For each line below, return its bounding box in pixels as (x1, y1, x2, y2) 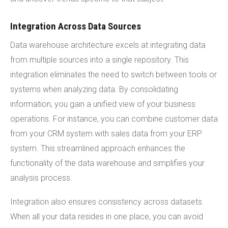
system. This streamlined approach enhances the (10, 143, 185, 153)
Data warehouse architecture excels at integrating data (10, 40, 206, 50)
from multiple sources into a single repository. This (10, 54, 189, 65)
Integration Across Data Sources (10, 20, 141, 32)
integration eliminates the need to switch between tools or (10, 69, 217, 79)
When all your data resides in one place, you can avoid (10, 211, 203, 221)
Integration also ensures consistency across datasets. (10, 196, 204, 207)
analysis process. (10, 173, 72, 183)
